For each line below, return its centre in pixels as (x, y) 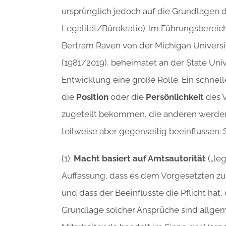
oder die (127, 97)
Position (92, 97)
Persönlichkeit (175, 97)
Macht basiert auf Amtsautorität (140, 159)
